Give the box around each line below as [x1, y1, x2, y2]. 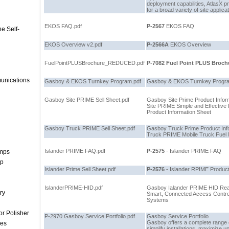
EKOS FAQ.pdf [44, 23, 82, 29]
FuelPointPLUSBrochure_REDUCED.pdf [44, 60, 145, 66]
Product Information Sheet [147, 109, 211, 115]
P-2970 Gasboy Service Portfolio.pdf [44, 213, 135, 219]
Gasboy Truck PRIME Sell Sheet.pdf [44, 125, 135, 131]
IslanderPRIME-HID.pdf [44, 185, 103, 191]
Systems [147, 197, 169, 203]
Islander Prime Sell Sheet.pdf [44, 166, 116, 172]
